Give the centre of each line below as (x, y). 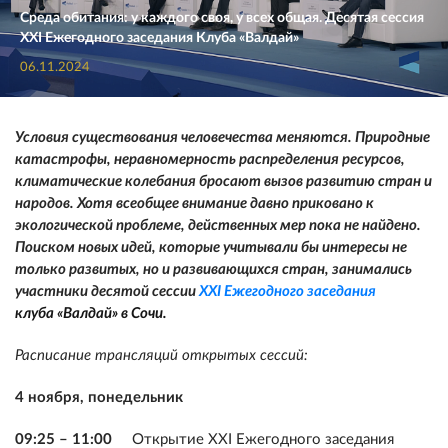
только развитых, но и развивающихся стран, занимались (213, 269)
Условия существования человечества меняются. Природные (222, 137)
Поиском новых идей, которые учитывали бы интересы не (211, 247)
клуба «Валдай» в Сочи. (91, 313)
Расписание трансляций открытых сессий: (161, 355)
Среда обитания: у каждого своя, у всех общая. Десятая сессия (222, 18)
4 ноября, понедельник (99, 397)
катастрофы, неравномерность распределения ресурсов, (210, 159)
